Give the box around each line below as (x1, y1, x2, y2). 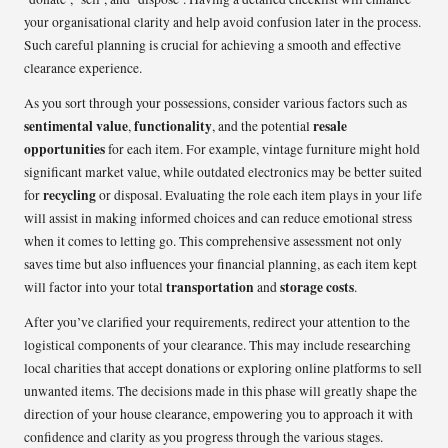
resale (313, 115, 347, 136)
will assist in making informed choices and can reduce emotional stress (24, 208, 412, 227)
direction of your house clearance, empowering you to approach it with (24, 404, 413, 423)
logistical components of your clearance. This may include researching (24, 335, 411, 354)
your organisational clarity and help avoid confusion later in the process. (24, 12, 421, 31)
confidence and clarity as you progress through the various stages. (24, 427, 383, 446)
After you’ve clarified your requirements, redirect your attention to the (24, 312, 410, 331)
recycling (43, 184, 96, 205)
